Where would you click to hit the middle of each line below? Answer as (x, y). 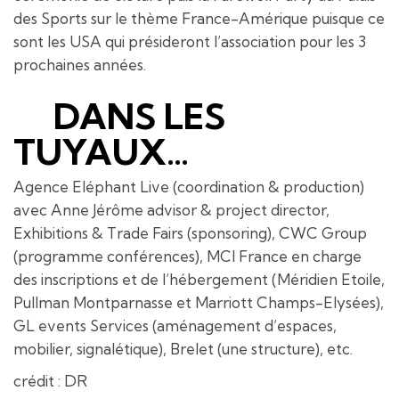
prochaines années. (80, 64)
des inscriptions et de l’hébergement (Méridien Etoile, (199, 279)
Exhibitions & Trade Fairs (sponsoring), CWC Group (190, 232)
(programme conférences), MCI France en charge (187, 256)
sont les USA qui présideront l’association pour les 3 (190, 41)
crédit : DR (50, 380)
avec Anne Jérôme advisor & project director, (171, 209)
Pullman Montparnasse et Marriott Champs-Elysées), (199, 302)
